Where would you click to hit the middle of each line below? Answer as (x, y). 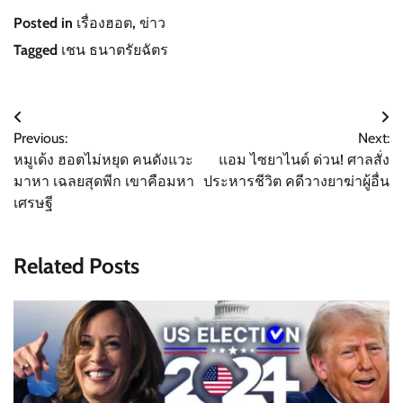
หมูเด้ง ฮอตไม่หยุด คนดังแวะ (103, 160)
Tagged (37, 50)
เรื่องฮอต (104, 23)
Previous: (40, 139)
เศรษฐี (33, 203)
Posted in (45, 23)
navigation (61, 154)
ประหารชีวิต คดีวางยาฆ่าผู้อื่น (296, 182)
